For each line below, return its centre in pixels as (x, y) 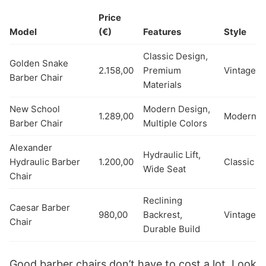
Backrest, (163, 214)
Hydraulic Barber (45, 161)
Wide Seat (164, 169)
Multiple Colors (175, 123)
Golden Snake (39, 63)
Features (162, 31)
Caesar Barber (40, 207)
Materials (162, 84)
